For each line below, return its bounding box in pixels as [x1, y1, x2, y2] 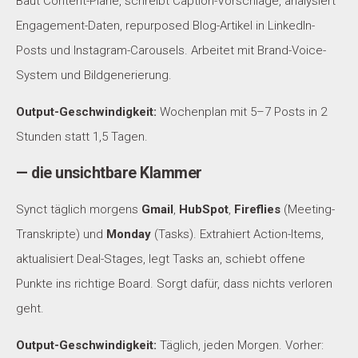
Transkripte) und [16, 227, 106, 242]
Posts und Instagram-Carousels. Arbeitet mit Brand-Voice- [16, 43, 326, 58]
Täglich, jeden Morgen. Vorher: [157, 338, 324, 353]
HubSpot [179, 202, 229, 217]
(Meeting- [280, 202, 335, 217]
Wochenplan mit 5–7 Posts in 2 [157, 105, 327, 120]
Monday [106, 227, 151, 242]
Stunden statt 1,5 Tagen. [16, 129, 148, 145]
